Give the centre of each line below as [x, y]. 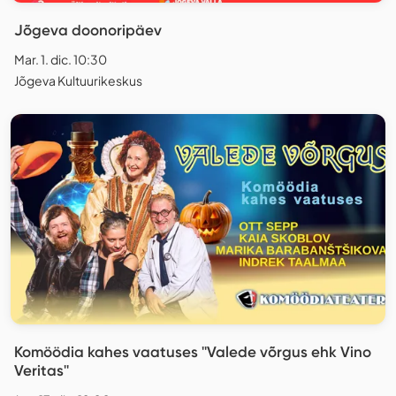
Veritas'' [42, 371]
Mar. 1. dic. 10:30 [61, 59]
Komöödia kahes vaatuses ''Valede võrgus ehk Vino [193, 352]
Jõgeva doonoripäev [88, 30]
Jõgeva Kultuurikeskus [78, 80]
